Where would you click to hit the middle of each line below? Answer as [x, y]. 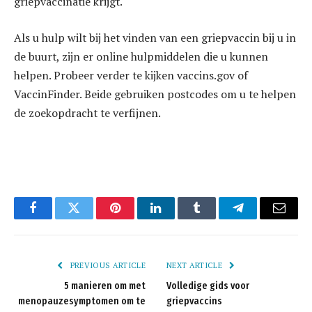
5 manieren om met [105, 286]
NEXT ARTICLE [196, 265]
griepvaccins [194, 301]
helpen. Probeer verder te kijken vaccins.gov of [131, 76]
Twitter [91, 218]
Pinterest [136, 218]
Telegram [261, 218]
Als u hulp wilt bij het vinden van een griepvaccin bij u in [155, 38]
